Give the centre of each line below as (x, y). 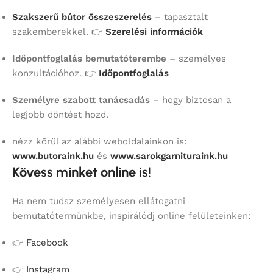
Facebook (47, 242)
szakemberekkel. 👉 (59, 31)
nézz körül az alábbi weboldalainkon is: (99, 141)
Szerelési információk (154, 31)
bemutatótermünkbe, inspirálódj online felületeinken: (131, 215)
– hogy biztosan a (190, 100)
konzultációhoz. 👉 (54, 73)
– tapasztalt (180, 17)
